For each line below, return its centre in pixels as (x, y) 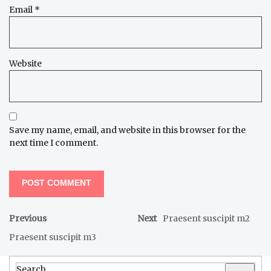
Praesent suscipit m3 (53, 237)
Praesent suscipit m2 (206, 218)
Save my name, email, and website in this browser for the (127, 130)
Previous (28, 218)
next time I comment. (54, 142)
